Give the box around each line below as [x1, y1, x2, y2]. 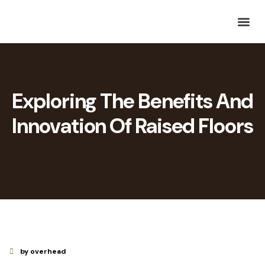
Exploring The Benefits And [12, 88, 253, 115]
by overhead [20, 247, 66, 256]
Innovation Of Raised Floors [12, 112, 253, 140]
